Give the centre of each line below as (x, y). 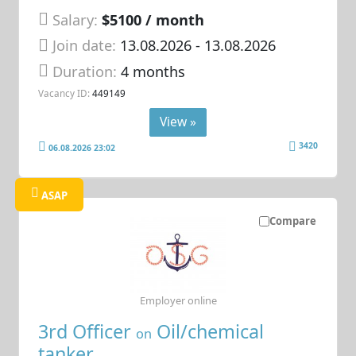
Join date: (85, 46)
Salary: (75, 20)
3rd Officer (87, 331)
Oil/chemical (208, 331)
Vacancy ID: (64, 93)
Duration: (87, 71)
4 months (153, 71)
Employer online (178, 301)
